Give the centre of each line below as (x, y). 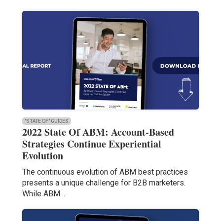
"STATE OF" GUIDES (46, 121)
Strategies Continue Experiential (92, 144)
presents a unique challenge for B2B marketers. (104, 183)
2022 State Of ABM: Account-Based (98, 132)
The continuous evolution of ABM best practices (105, 172)
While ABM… (43, 194)
